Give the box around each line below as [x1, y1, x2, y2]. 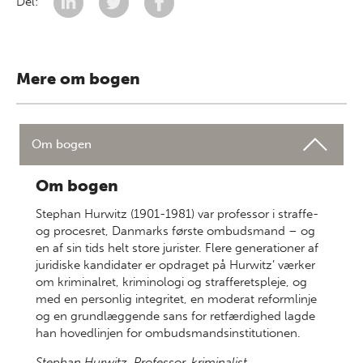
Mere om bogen [16, 69, 140, 88]
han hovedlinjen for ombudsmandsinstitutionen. [36, 326, 301, 340]
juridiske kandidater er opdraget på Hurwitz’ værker [36, 258, 315, 272]
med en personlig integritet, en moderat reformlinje [36, 292, 317, 306]
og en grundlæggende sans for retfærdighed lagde [36, 309, 315, 323]
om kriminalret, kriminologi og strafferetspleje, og [36, 275, 307, 289]
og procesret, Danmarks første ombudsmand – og [36, 224, 315, 238]
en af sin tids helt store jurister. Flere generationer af [36, 241, 318, 255]
